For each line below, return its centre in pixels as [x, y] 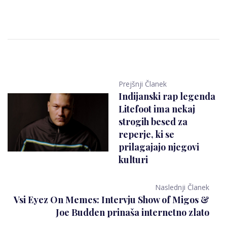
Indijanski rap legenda [167, 97]
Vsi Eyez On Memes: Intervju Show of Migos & [111, 200]
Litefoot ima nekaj [157, 109]
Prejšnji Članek [143, 84]
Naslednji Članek [182, 187]
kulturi [133, 160]
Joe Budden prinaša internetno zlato [133, 213]
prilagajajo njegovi [159, 147]
